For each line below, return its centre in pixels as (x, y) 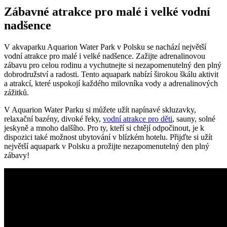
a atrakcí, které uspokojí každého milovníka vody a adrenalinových (111, 83)
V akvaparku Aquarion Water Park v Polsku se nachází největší (105, 47)
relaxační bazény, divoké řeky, (53, 119)
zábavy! (17, 155)
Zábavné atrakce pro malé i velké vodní (107, 11)
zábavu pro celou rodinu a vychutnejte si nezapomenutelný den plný (113, 65)
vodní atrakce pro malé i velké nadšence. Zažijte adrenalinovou (105, 56)
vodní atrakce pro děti (138, 119)
